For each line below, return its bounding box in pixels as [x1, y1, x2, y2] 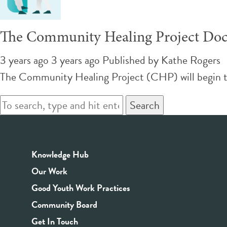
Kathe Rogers [161, 51, 220, 68]
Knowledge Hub [31, 147, 89, 161]
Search [130, 96, 160, 113]
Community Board [31, 197, 97, 211]
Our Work [31, 164, 67, 178]
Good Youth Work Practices [31, 180, 130, 195]
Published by [102, 51, 161, 68]
